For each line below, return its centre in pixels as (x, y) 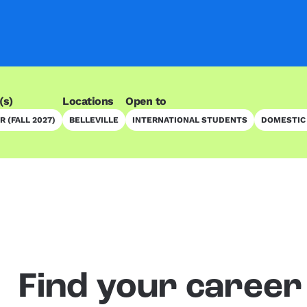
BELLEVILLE (94, 120)
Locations (88, 101)
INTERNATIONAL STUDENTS (190, 120)
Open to (146, 101)
